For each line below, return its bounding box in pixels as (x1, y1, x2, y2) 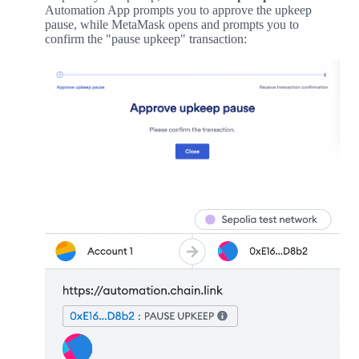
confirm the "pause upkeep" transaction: (45, 32, 247, 46)
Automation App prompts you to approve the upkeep (45, 3, 312, 18)
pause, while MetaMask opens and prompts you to (45, 18, 299, 32)
